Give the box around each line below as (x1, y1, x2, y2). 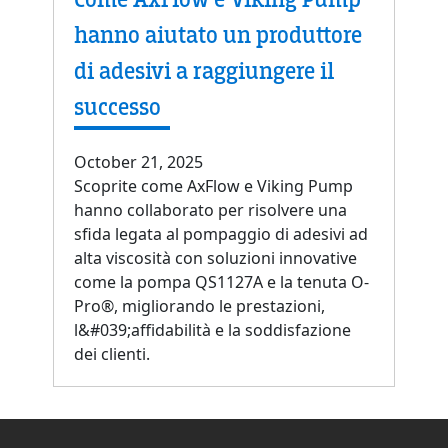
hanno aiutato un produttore (74, 21, 362, 51)
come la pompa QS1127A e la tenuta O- (74, 271, 369, 294)
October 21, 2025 (74, 151, 203, 174)
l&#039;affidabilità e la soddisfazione (74, 319, 351, 342)
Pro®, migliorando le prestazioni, (74, 295, 325, 318)
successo (74, 93, 161, 123)
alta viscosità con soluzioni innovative (74, 247, 357, 270)
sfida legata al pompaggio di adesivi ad (74, 223, 368, 246)
